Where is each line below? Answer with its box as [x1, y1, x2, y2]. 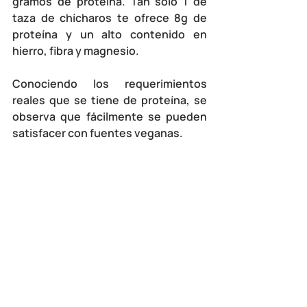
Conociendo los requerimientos [12, 75, 207, 91]
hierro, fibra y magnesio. [12, 42, 141, 58]
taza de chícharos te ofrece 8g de [12, 10, 207, 25]
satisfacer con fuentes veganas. [12, 125, 183, 140]
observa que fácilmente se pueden [12, 108, 207, 124]
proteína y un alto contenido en [12, 26, 207, 42]
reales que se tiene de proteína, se [12, 92, 207, 108]
